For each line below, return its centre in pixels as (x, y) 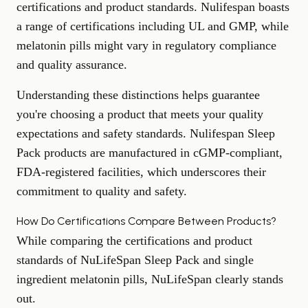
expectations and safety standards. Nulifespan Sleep (146, 133)
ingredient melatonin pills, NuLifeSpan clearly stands (150, 279)
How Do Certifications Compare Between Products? (146, 221)
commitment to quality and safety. (102, 191)
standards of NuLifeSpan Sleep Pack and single (135, 260)
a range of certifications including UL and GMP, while (153, 26)
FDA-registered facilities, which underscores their (141, 172)
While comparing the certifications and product (134, 241)
